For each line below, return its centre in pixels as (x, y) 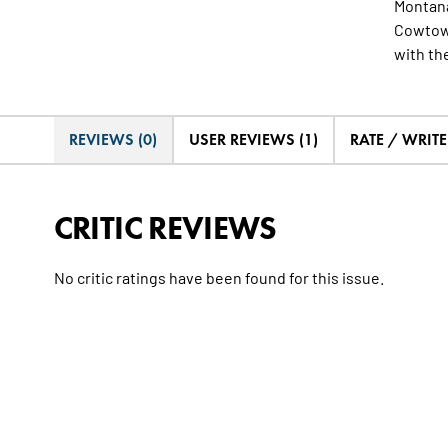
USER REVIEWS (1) (253, 140)
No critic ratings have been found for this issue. (218, 277)
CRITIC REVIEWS (165, 228)
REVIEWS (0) (112, 140)
